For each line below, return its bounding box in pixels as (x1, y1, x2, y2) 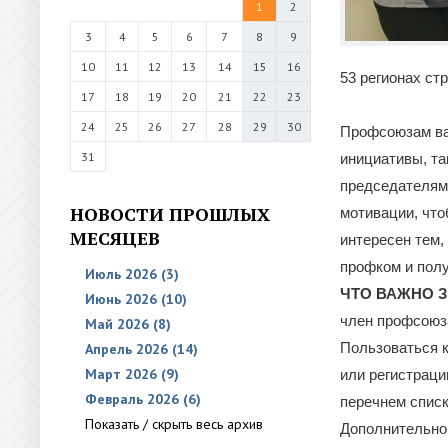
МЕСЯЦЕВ (70, 226, 160, 250)
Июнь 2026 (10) (85, 290, 187, 308)
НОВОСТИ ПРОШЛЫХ (70, 202, 270, 226)
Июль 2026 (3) (85, 265, 179, 283)
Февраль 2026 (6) (85, 390, 201, 408)
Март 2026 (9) (85, 365, 179, 383)
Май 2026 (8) (85, 315, 171, 333)
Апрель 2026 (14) (85, 340, 198, 358)
